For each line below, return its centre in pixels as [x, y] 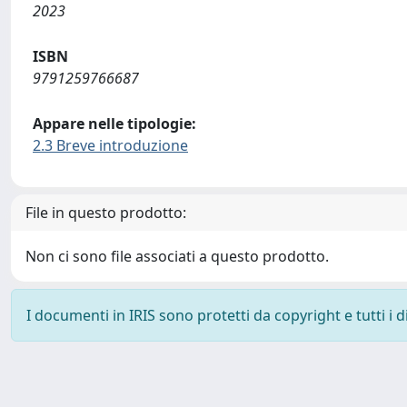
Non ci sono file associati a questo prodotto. [177, 256]
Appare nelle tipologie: [114, 124]
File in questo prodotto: [106, 213]
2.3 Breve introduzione [110, 145]
